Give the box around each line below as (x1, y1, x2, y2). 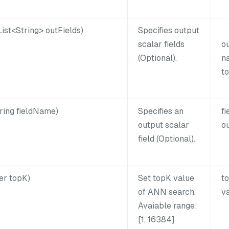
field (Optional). (138, 133, 195, 144)
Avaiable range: (138, 200, 197, 211)
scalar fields (138, 38, 185, 50)
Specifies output (138, 25, 199, 36)
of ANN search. (138, 186, 196, 197)
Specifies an (138, 105, 184, 117)
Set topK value (138, 172, 194, 184)
